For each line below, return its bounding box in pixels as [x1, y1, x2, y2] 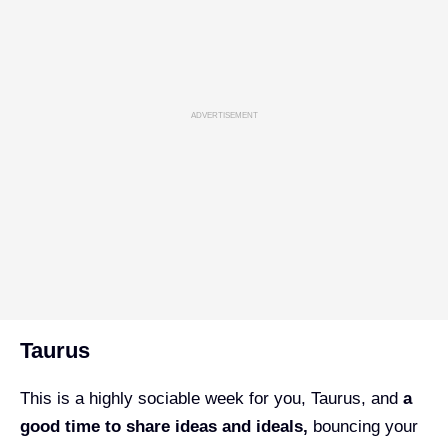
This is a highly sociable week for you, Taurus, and [20, 389, 403, 409]
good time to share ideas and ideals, [20, 417, 308, 437]
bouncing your [308, 417, 418, 437]
